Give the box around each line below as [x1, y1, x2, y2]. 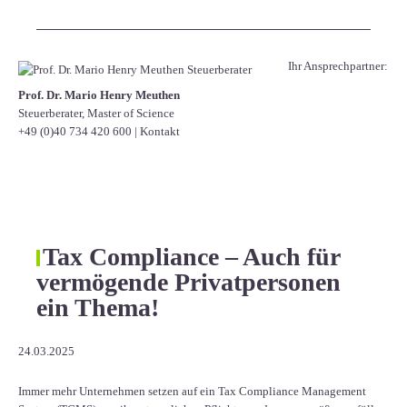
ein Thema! [36, 293, 159, 323]
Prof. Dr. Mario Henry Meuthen [18, 87, 180, 102]
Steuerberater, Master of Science [18, 105, 174, 120]
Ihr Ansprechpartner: [288, 58, 388, 73]
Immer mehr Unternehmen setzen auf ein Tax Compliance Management [18, 384, 366, 399]
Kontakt [140, 124, 180, 138]
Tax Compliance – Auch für [43, 243, 340, 272]
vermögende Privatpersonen [36, 268, 341, 297]
